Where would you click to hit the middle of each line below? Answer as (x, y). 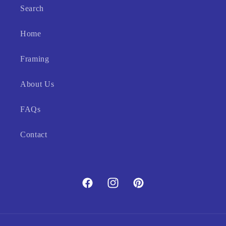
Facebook (98, 189)
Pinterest (147, 189)
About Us (37, 84)
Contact (34, 134)
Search (32, 8)
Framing (35, 59)
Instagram (123, 189)
